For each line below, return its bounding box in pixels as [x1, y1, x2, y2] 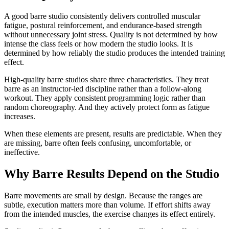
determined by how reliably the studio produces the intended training [4, 49, 225, 58]
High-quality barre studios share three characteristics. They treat [4, 75, 209, 84]
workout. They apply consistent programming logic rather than [4, 94, 205, 103]
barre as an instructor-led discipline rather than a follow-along [4, 84, 201, 94]
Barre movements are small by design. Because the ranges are [4, 191, 202, 200]
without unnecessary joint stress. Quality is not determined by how [4, 30, 218, 39]
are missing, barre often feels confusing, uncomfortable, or [4, 139, 191, 148]
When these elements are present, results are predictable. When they [4, 129, 222, 139]
